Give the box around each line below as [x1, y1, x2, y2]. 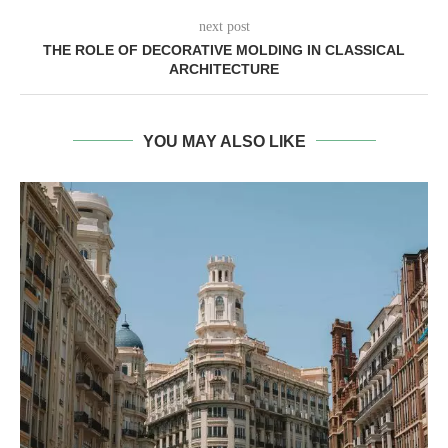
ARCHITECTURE [169, 60, 279, 77]
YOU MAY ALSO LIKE [142, 132, 306, 150]
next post [198, 18, 250, 34]
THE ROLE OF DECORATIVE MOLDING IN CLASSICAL [43, 41, 405, 58]
